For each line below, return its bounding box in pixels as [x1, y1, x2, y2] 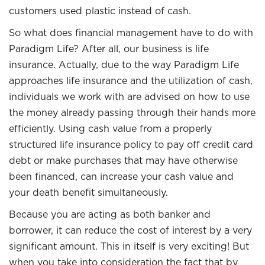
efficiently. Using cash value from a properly [9, 122, 212, 134]
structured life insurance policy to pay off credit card [9, 138, 253, 150]
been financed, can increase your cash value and [9, 170, 234, 182]
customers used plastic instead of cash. [9, 5, 191, 17]
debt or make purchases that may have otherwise [9, 154, 238, 166]
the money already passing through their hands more [9, 106, 256, 118]
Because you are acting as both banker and [9, 208, 211, 220]
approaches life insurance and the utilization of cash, [9, 75, 253, 86]
